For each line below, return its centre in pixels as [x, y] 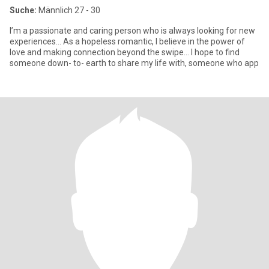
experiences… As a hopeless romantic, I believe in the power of [127, 41]
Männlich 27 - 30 [68, 10]
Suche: [23, 10]
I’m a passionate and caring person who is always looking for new [132, 31]
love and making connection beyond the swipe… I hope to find [125, 52]
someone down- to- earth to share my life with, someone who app [134, 63]
